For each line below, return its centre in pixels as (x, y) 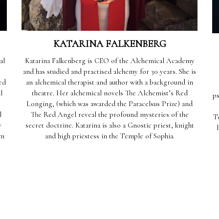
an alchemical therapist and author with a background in (109, 82)
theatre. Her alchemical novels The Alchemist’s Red (109, 93)
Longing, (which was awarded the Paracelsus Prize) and (109, 104)
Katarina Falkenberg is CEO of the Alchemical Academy (109, 61)
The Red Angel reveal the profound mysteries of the (109, 114)
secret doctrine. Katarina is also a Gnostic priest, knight (109, 125)
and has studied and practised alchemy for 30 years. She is (109, 71)
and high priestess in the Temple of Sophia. (109, 136)
